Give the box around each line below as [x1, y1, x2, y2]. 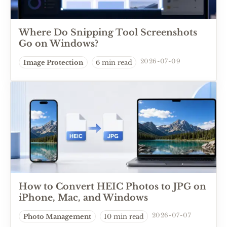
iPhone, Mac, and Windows [19, 192, 148, 203]
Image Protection [23, 58, 83, 67]
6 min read [96, 58, 132, 67]
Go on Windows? [19, 38, 98, 49]
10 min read [104, 212, 144, 221]
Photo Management [23, 212, 91, 221]
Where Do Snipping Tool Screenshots [19, 27, 197, 38]
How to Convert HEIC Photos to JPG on [19, 181, 206, 192]
